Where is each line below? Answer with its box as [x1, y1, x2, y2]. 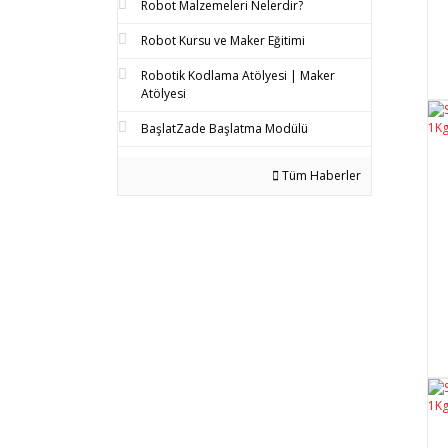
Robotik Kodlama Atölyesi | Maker [141, 66, 335, 84]
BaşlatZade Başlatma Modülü [141, 119, 308, 137]
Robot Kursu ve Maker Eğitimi [141, 31, 305, 49]
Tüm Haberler [279, 166, 361, 184]
